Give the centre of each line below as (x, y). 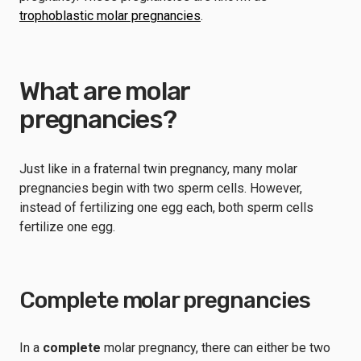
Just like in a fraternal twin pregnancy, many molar (158, 169)
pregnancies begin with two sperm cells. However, (161, 188)
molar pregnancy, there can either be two (216, 348)
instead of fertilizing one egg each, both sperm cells (166, 207)
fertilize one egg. (69, 227)
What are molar (105, 91)
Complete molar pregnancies (165, 300)
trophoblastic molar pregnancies (110, 16)
